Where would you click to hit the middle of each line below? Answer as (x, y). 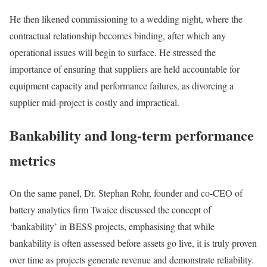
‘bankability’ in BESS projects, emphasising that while (112, 226)
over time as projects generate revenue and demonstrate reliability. (133, 259)
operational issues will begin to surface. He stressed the (113, 52)
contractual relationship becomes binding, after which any (118, 35)
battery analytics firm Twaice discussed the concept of (110, 209)
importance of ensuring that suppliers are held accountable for (125, 69)
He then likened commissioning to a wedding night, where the (126, 18)
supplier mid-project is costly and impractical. (94, 102)
